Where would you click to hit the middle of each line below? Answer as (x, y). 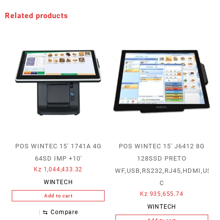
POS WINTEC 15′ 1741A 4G (58, 146)
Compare (64, 212)
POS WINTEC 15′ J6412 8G (162, 146)
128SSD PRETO (162, 158)
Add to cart (58, 195)
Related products (37, 15)
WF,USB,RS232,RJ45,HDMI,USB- (167, 170)
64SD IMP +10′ (58, 158)
